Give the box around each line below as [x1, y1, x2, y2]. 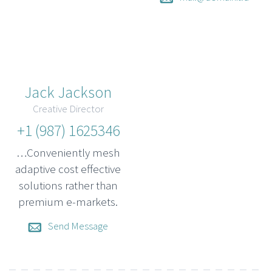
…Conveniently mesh [16, 144, 120, 160]
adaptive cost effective [15, 161, 121, 176]
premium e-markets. [18, 194, 118, 209]
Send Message [48, 219, 108, 233]
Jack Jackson [24, 81, 112, 102]
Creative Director [32, 101, 104, 115]
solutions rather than [18, 177, 118, 192]
